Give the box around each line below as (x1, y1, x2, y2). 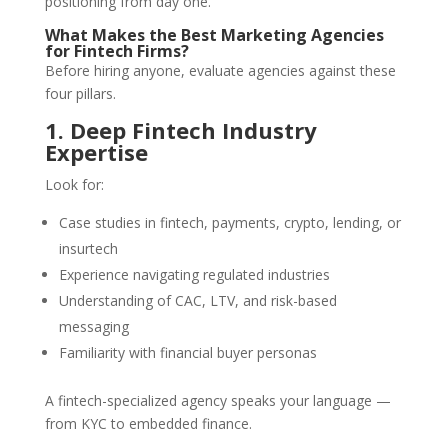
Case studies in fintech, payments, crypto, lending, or (58, 213, 401, 233)
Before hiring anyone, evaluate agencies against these (44, 61, 396, 81)
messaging (58, 317, 129, 337)
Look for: (44, 175, 104, 195)
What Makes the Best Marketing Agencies (44, 24, 384, 47)
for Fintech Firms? (44, 40, 189, 63)
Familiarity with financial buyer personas (58, 343, 317, 363)
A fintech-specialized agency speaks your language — (44, 391, 391, 411)
